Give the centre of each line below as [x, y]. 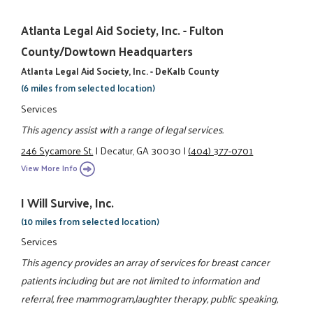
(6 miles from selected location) [88, 88]
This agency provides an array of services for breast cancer [146, 262]
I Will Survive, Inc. [68, 202]
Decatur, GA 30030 [141, 151]
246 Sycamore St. [57, 151]
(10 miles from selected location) [90, 221]
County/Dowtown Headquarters [107, 51]
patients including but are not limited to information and [140, 281]
